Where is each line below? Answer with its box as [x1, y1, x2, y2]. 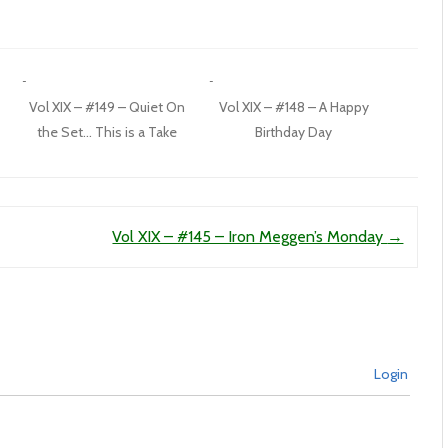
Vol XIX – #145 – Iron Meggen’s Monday [112, 227, 388, 246]
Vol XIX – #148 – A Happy [218, 98, 369, 116]
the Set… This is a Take [36, 123, 177, 141]
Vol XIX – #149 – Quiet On [28, 98, 185, 116]
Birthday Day [255, 123, 333, 141]
